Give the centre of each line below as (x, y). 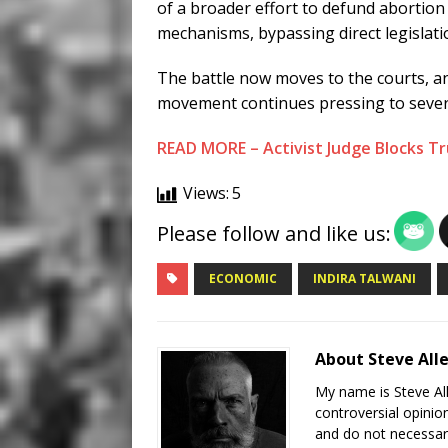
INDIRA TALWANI (364, 279)
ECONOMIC (243, 279)
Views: (206, 193)
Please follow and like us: (274, 234)
